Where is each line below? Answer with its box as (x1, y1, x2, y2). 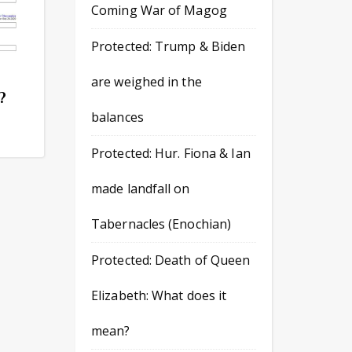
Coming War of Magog (91, 2, 227, 19)
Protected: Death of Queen (91, 251, 251, 269)
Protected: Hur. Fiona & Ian (91, 145, 251, 162)
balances (91, 108, 144, 126)
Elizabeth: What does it (91, 287, 227, 304)
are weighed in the (91, 73, 202, 90)
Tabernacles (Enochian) (91, 215, 232, 233)
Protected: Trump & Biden (91, 38, 246, 55)
